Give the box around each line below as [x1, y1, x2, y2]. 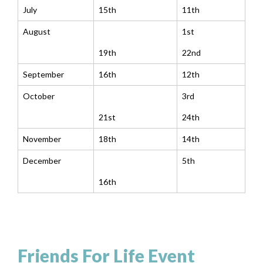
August [23, 26, 50, 37]
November [23, 134, 61, 144]
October [23, 91, 55, 102]
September [23, 69, 64, 80]
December [23, 156, 61, 166]
